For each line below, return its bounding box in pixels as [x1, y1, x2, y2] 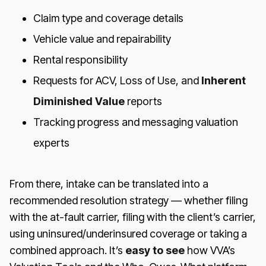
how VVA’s [185, 243, 235, 256]
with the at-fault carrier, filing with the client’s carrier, [9, 210, 256, 223]
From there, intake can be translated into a [9, 177, 208, 190]
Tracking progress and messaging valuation [33, 115, 238, 128]
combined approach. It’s [9, 243, 125, 256]
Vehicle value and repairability [33, 32, 171, 45]
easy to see [125, 243, 185, 256]
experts [33, 136, 69, 149]
